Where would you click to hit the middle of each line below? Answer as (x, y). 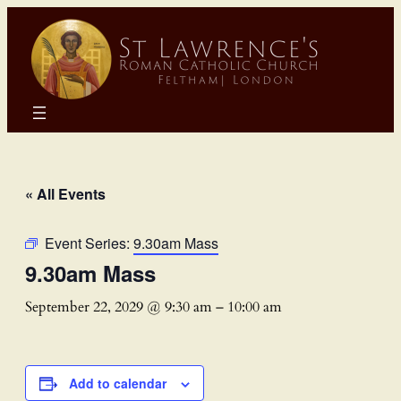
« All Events (65, 193)
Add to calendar (118, 383)
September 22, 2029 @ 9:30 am (119, 307)
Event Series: (89, 243)
